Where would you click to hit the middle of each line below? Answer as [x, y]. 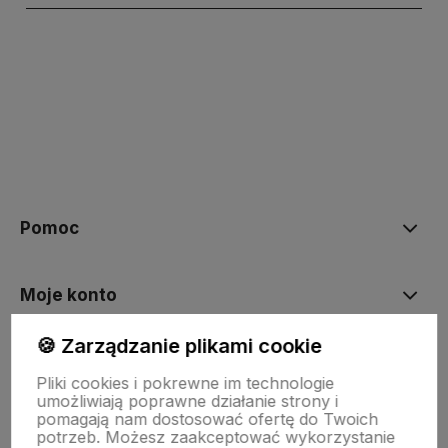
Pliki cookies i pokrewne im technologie [185, 383]
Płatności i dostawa [103, 361]
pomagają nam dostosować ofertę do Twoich [207, 419]
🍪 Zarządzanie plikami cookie [179, 346]
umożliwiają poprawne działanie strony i [187, 401]
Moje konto [68, 294]
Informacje [66, 428]
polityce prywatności [184, 171]
